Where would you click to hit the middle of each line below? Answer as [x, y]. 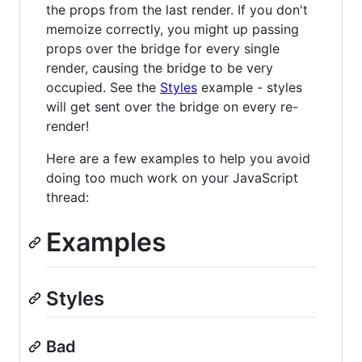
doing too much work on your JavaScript [172, 177]
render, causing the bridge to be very [160, 67]
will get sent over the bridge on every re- [172, 106]
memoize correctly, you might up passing [173, 29]
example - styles [250, 87]
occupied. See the [103, 87]
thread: [67, 197]
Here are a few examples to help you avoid [178, 158]
